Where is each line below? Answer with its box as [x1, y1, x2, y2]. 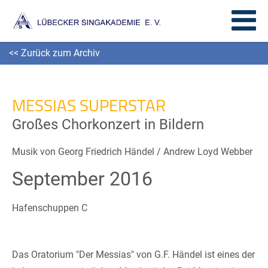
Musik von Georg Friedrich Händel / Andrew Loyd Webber [12, 146, 252, 157]
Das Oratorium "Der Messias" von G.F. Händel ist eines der [12, 249, 255, 260]
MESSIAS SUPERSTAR [12, 90, 166, 121]
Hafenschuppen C [12, 202, 87, 214]
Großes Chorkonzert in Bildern [12, 116, 204, 133]
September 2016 [12, 167, 153, 190]
